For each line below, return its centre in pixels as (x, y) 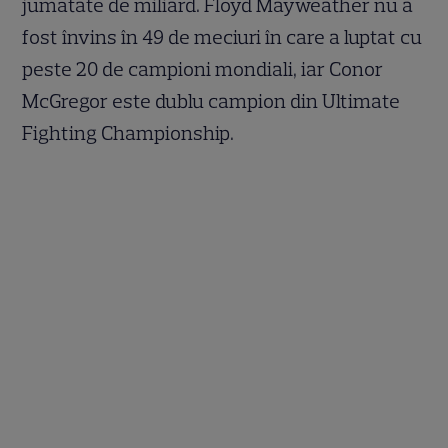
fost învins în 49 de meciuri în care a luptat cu (222, 37)
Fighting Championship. (128, 133)
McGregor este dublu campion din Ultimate (211, 101)
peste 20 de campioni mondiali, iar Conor (203, 69)
